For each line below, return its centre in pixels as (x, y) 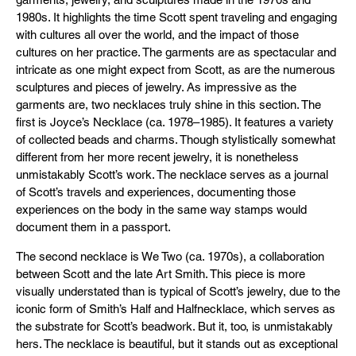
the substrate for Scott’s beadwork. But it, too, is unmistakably (174, 326)
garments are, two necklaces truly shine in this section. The (168, 104)
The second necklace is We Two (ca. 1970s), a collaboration (170, 256)
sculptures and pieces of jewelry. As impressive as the (156, 87)
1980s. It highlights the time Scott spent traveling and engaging (176, 17)
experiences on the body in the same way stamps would (161, 209)
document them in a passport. (93, 227)
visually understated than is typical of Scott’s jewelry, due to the (178, 291)
